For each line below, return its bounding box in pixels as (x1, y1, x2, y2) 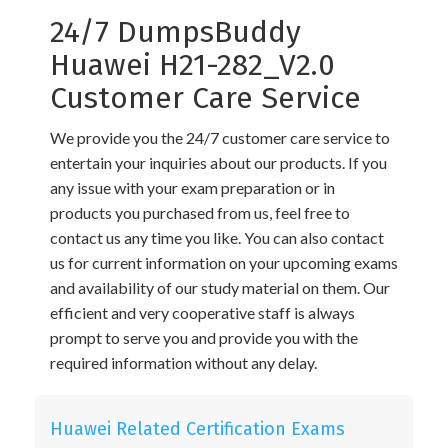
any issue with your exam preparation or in (50, 178, 335, 197)
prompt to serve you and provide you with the (50, 328, 358, 347)
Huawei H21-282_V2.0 (50, 47, 335, 83)
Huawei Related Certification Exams (50, 418, 345, 440)
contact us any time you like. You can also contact (50, 228, 384, 247)
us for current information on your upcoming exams (50, 253, 398, 272)
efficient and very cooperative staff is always (50, 303, 355, 322)
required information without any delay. (50, 353, 317, 372)
